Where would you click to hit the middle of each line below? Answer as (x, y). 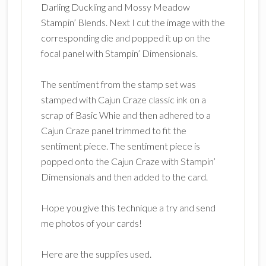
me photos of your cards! (91, 223)
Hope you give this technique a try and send (128, 207)
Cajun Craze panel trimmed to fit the (113, 130)
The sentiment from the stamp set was (118, 84)
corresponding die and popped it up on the (125, 37)
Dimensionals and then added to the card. (124, 176)
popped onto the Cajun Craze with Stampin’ (128, 161)
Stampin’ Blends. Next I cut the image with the (133, 22)
